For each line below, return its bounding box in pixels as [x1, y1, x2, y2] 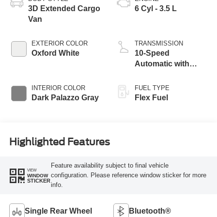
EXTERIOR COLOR [31, 39, 88, 47]
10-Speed [135, 48, 170, 57]
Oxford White [31, 48, 79, 57]
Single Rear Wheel [24, 206, 92, 215]
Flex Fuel [135, 93, 168, 102]
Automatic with [135, 59, 189, 68]
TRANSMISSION [135, 39, 183, 47]
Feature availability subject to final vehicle [50, 162, 169, 170]
